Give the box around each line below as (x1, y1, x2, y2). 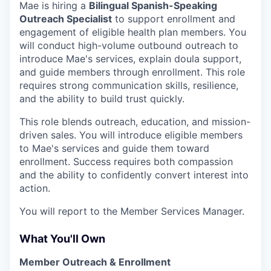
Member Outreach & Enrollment (19, 255, 171, 268)
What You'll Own (19, 232, 105, 245)
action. (19, 181, 50, 194)
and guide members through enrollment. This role (19, 65, 245, 78)
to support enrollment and (112, 12, 235, 25)
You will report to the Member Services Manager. (19, 204, 244, 217)
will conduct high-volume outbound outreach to (19, 39, 238, 51)
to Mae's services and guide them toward (19, 142, 209, 154)
